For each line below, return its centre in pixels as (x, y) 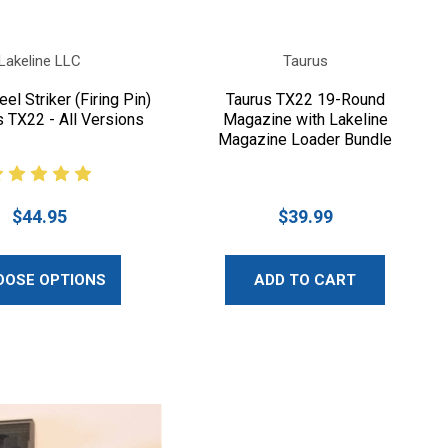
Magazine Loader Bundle (305, 139)
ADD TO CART (305, 279)
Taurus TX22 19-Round (305, 99)
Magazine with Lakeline (305, 119)
